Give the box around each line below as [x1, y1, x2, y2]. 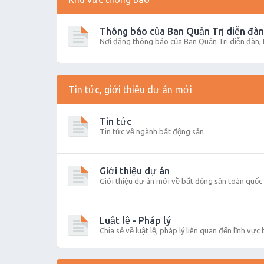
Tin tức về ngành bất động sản [100, 127, 204, 136]
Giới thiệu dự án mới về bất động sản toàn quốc [100, 177, 262, 185]
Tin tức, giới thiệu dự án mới [68, 84, 192, 95]
